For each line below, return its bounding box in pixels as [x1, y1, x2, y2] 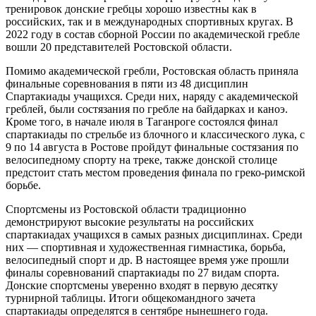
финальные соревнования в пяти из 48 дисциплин [6, 77, 248, 90]
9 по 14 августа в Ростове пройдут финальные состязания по [6, 140, 298, 153]
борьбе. [6, 178, 41, 191]
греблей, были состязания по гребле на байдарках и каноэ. [6, 102, 288, 115]
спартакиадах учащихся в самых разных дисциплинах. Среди [6, 228, 303, 241]
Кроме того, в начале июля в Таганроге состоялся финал [6, 115, 278, 128]
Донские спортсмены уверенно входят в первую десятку [6, 279, 278, 291]
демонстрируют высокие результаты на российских [6, 215, 254, 228]
